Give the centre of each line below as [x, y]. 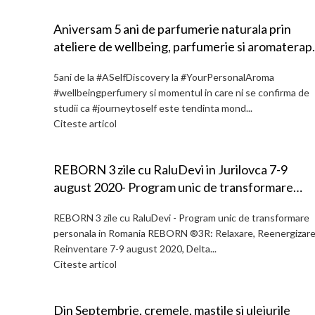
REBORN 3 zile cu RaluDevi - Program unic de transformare [181, 218]
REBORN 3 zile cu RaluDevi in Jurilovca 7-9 [171, 169]
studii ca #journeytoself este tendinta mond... [153, 108]
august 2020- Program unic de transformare [173, 187]
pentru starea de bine [112, 64]
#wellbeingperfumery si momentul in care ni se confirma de [181, 92]
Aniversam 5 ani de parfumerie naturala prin [172, 29]
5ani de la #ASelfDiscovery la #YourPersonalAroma [164, 77]
